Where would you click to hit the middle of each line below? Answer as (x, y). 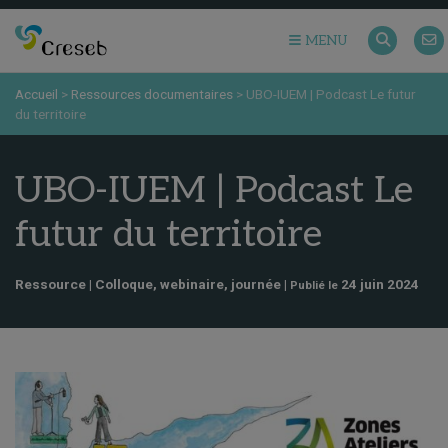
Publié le (315, 285)
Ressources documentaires (152, 94)
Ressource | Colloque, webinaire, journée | (152, 284)
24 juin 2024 (380, 284)
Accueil (36, 94)
